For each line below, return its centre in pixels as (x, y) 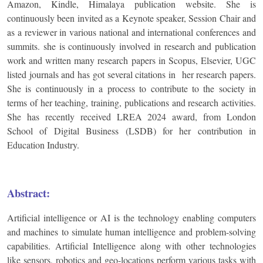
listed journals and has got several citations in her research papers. (131, 74)
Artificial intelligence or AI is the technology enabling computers (131, 218)
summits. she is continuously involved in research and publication (131, 46)
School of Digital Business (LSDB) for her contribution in (131, 131)
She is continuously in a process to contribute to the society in (131, 88)
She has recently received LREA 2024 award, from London (131, 117)
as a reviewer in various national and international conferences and (131, 32)
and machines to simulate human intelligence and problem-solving (131, 232)
